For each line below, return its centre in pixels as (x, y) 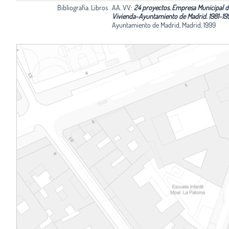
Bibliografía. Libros (82, 7)
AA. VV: (122, 7)
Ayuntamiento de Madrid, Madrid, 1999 (164, 25)
